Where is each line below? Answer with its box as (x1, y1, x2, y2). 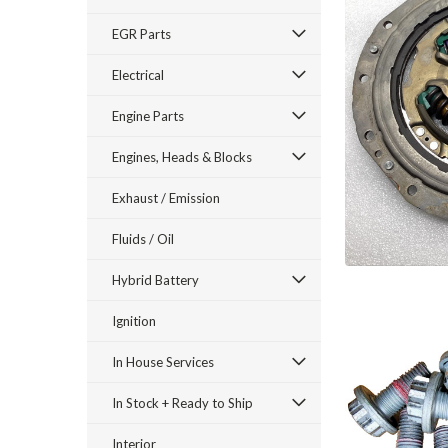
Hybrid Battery (112, 272, 199, 288)
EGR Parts (112, 26, 171, 42)
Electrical (112, 67, 164, 83)
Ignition (112, 313, 156, 329)
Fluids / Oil (112, 231, 174, 247)
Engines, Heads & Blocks (112, 149, 252, 165)
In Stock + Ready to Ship (112, 395, 253, 411)
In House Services (112, 354, 214, 370)
